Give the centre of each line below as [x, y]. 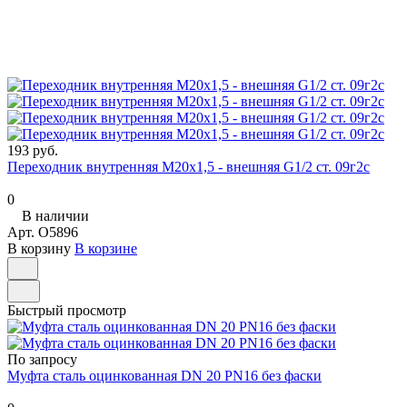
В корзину [39, 248]
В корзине [106, 248]
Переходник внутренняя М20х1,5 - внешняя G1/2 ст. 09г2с [189, 166]
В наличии [55, 215]
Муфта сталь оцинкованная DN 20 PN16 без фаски [164, 375]
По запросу [42, 359]
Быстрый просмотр [67, 310]
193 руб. [33, 150]
